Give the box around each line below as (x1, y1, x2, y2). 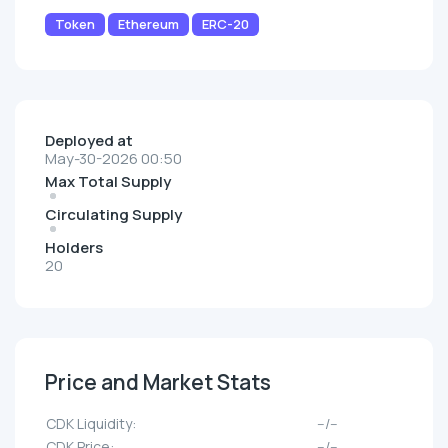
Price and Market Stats (45, 368, 271, 397)
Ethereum (118, 15, 179, 34)
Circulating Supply (45, 204, 182, 226)
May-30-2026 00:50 (45, 148, 182, 170)
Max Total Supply (45, 171, 171, 193)
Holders (45, 237, 103, 259)
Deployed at (45, 130, 133, 152)
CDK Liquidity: (46, 414, 136, 434)
